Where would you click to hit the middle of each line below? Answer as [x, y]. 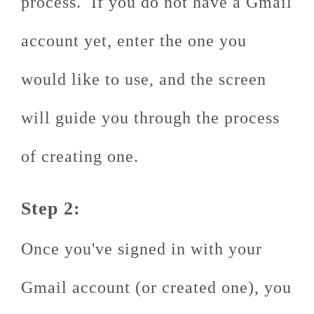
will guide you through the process [150, 117]
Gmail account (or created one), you [156, 287]
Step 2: [51, 208]
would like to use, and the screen [144, 79]
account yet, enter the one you [134, 40]
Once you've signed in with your [142, 248]
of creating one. [80, 156]
